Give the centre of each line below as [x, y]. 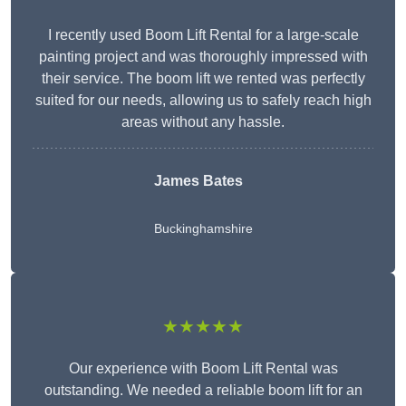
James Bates [198, 181]
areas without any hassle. [203, 122]
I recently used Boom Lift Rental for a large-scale [203, 35]
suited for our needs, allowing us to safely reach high [203, 101]
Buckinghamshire [203, 229]
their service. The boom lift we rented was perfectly [203, 79]
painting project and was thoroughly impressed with [203, 57]
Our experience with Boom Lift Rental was [203, 369]
